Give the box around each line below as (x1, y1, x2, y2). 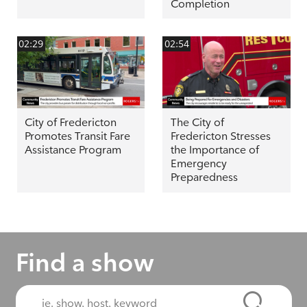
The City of (170, 116, 224, 130)
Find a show (15, 247, 154, 278)
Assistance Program (24, 143, 121, 157)
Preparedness (170, 171, 238, 184)
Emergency (170, 157, 227, 171)
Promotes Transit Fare (24, 130, 130, 143)
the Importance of (170, 143, 259, 157)
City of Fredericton (24, 116, 116, 130)
